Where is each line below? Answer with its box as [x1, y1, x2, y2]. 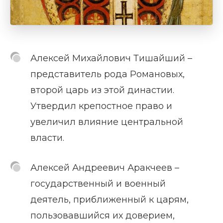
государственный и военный [30, 178, 166, 189]
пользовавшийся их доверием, [30, 210, 175, 221]
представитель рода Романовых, [30, 68, 185, 80]
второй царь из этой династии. [30, 84, 174, 96]
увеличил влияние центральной [30, 116, 183, 127]
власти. [30, 132, 64, 143]
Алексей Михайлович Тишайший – [30, 52, 192, 64]
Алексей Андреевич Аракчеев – [30, 162, 179, 173]
